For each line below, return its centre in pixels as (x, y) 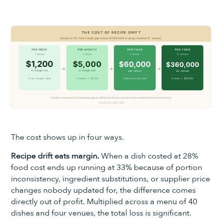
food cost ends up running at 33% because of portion (107, 168)
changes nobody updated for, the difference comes (104, 191)
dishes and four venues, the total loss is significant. (101, 213)
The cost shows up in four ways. (68, 137)
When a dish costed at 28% (149, 156)
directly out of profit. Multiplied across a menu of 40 (104, 202)
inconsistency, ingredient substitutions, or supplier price (111, 179)
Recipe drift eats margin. (55, 156)
